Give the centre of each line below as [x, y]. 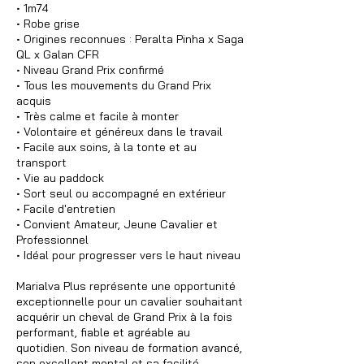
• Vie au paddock [60, 178]
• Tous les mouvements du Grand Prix [114, 85]
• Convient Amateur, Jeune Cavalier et [117, 224]
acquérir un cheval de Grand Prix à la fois [124, 316]
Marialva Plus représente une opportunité [126, 286]
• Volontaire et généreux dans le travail [119, 131]
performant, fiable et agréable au [103, 332]
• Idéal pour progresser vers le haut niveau [128, 255]
